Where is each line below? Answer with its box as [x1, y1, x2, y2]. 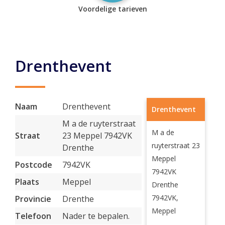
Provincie [15, 193, 51, 204]
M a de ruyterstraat [62, 118, 136, 129]
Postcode [15, 159, 52, 170]
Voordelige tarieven [78, 4, 147, 14]
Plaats [15, 176, 39, 187]
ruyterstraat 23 [151, 141, 200, 150]
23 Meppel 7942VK [62, 130, 132, 141]
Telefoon [15, 210, 51, 221]
